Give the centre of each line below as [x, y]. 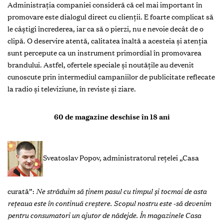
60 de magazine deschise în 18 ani [112, 117]
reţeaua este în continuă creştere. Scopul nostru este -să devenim [109, 203]
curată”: [22, 191]
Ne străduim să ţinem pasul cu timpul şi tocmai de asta [121, 191]
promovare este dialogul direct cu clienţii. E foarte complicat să [110, 17]
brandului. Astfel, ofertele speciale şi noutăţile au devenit [101, 65]
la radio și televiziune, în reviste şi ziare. [72, 89]
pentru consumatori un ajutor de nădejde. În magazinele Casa [104, 215]
